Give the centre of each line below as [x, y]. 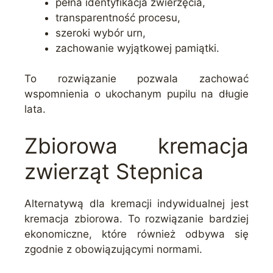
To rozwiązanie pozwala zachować [136, 79]
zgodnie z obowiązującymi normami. [113, 249]
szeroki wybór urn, [101, 33]
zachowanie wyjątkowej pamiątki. [137, 48]
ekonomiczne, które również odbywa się [136, 234]
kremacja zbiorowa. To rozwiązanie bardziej [136, 218]
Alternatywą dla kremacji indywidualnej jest [136, 203]
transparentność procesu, [118, 17]
